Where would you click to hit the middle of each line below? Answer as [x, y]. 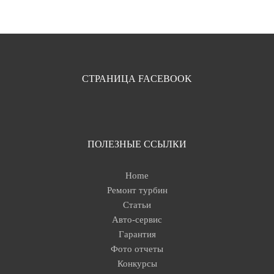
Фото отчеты [137, 249]
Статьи [137, 205]
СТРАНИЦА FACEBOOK [137, 79]
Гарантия [137, 235]
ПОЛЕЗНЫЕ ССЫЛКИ [137, 144]
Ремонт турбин [137, 191]
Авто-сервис [137, 220]
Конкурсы [137, 264]
